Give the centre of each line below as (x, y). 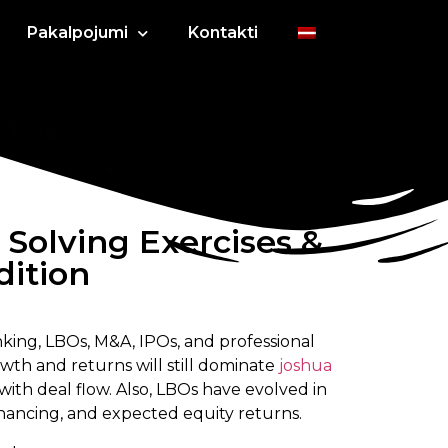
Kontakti (222, 32)
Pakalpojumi (77, 32)
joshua (305, 365)
